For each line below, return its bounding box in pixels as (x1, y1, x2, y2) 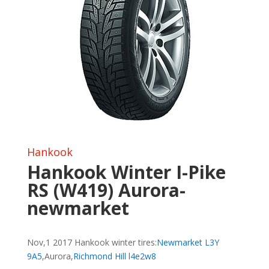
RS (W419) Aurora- (26, 178, 186, 202)
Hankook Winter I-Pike (26, 160, 226, 184)
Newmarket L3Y (156, 237, 219, 248)
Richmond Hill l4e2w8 (73, 250, 156, 262)
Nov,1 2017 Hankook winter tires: (26, 237, 157, 248)
